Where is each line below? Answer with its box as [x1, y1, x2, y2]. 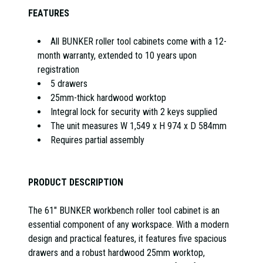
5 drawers [50, 77, 87, 89]
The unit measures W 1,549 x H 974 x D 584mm [50, 120, 227, 131]
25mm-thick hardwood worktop [50, 92, 166, 103]
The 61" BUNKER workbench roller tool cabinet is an [28, 204, 220, 216]
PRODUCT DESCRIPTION [28, 176, 123, 188]
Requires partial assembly [50, 134, 144, 146]
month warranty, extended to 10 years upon [38, 49, 197, 61]
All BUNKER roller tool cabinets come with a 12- [50, 35, 227, 47]
